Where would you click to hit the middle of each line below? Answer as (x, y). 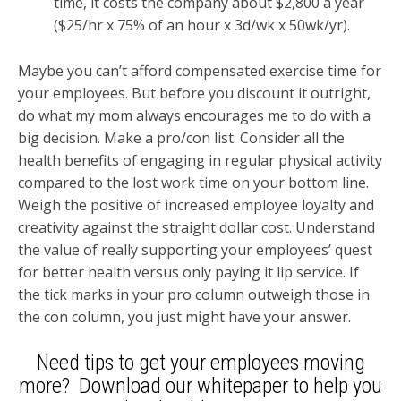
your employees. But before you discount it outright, (194, 93)
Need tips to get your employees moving (200, 363)
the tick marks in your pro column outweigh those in (194, 294)
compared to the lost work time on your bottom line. (193, 182)
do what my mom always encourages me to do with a (194, 115)
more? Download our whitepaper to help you (200, 386)
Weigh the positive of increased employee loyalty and (196, 205)
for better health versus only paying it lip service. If (188, 272)
